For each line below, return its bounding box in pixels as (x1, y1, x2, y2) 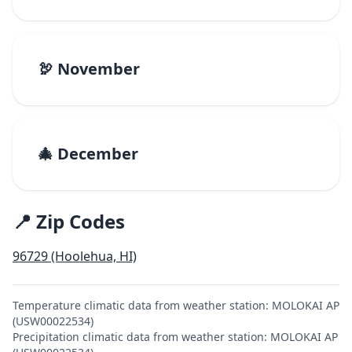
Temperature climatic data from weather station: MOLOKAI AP (13, 298, 339, 313)
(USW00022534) (13, 313, 93, 328)
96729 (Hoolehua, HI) (13, 247, 137, 265)
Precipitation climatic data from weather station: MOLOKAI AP (13, 329, 338, 344)
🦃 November (38, 58, 140, 79)
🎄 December (38, 143, 138, 164)
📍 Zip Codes (13, 208, 125, 234)
